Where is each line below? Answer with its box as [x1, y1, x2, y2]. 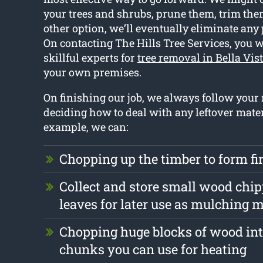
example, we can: [43, 120, 129, 134]
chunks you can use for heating [59, 241, 247, 258]
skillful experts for [43, 50, 137, 65]
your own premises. [43, 65, 141, 80]
